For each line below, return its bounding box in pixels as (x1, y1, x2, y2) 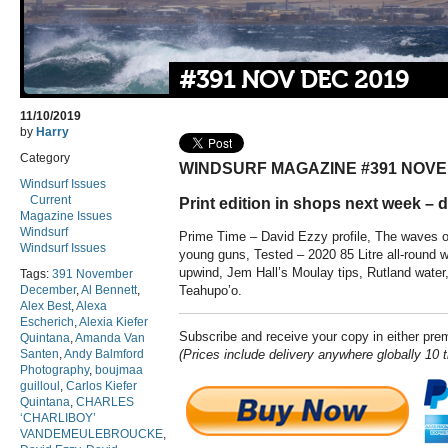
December (20, 283, 76, 298)
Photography (20, 363, 89, 378)
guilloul (20, 379, 60, 394)
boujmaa (95, 363, 143, 378)
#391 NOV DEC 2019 (179, 67, 409, 95)
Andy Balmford (64, 347, 144, 362)
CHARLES (76, 395, 134, 410)
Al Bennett (81, 283, 137, 298)
